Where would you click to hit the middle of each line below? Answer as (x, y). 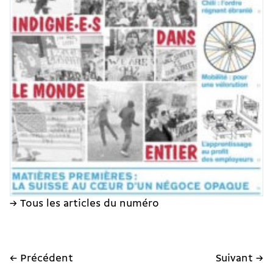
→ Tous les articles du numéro (84, 204)
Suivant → (239, 259)
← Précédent (41, 259)
